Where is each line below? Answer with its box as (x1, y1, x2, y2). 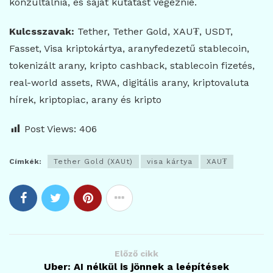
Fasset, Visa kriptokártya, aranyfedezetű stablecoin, (9, 43, 249, 55)
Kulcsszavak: (9, 26, 74, 38)
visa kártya (147, 157, 193, 166)
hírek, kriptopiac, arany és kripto (9, 94, 161, 106)
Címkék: (9, 157, 41, 166)
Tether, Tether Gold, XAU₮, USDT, (74, 26, 233, 38)
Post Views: (24, 123, 76, 135)
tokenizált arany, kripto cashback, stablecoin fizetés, (9, 60, 255, 72)
